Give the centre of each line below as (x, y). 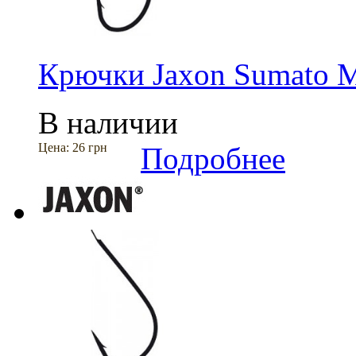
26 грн (90, 148)
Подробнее (213, 159)
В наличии (108, 123)
